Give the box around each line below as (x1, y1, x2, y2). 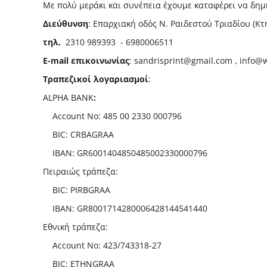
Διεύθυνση (43, 18, 88, 29)
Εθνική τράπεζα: (43, 221, 108, 232)
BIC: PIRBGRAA (43, 184, 110, 195)
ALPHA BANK (43, 92, 94, 103)
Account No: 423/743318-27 (43, 240, 162, 251)
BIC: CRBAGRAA (43, 129, 114, 140)
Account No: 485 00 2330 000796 (43, 110, 182, 122)
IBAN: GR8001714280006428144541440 (43, 203, 207, 214)
